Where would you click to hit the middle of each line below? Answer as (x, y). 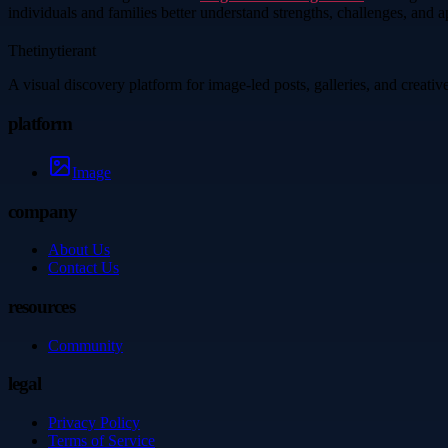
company (43, 211)
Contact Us (83, 268)
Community (85, 345)
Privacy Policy (94, 423)
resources (41, 307)
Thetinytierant (52, 51)
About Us (79, 250)
